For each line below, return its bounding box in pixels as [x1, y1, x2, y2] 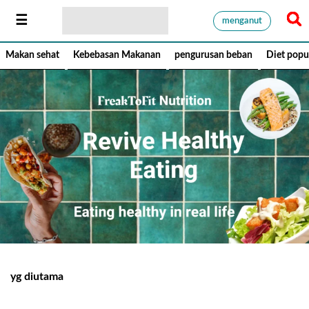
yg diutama [10, 270, 63, 282]
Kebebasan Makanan [73, 50, 161, 60]
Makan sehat [6, 50, 59, 60]
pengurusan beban [175, 50, 252, 60]
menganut [222, 16, 262, 26]
